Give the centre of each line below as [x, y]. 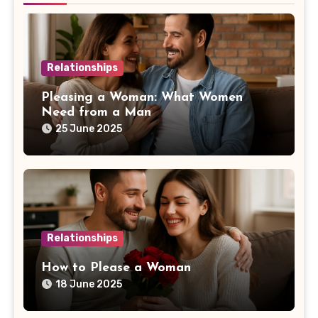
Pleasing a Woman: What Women [142, 97]
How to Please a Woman [116, 268]
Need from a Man [96, 112]
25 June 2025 [89, 128]
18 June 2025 [89, 285]
